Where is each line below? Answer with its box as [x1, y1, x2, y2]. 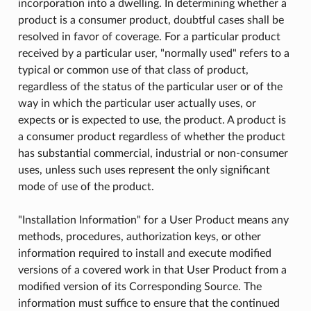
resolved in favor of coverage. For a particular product [17, 31, 280, 42]
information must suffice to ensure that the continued [17, 297, 280, 309]
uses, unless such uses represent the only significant [17, 164, 270, 176]
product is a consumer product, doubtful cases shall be [17, 14, 284, 26]
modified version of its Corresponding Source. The [17, 280, 262, 292]
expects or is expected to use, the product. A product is [17, 114, 286, 126]
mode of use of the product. [17, 180, 154, 192]
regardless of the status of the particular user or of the [17, 81, 283, 92]
